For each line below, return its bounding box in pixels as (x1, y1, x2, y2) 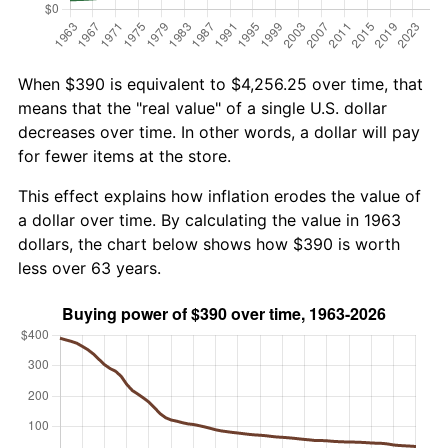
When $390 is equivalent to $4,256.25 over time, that (18, 73, 423, 94)
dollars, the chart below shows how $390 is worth (18, 233, 400, 254)
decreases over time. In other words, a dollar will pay (18, 121, 420, 142)
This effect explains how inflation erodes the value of (18, 185, 421, 206)
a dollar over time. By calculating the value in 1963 (18, 209, 401, 230)
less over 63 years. (18, 257, 161, 278)
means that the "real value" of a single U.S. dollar (18, 97, 387, 118)
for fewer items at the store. (18, 145, 231, 166)
